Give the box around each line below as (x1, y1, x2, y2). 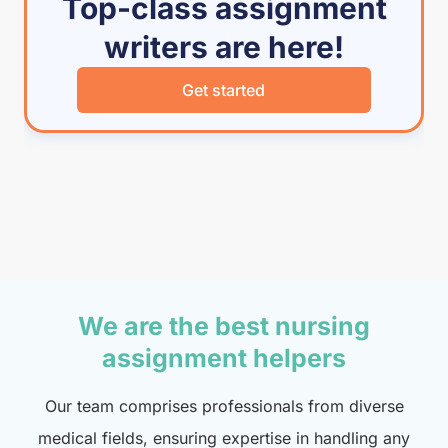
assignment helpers (102, 342, 346, 373)
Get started (182, 80, 266, 100)
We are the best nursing (78, 310, 370, 341)
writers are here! (104, 29, 344, 65)
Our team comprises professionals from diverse (44, 395, 404, 416)
